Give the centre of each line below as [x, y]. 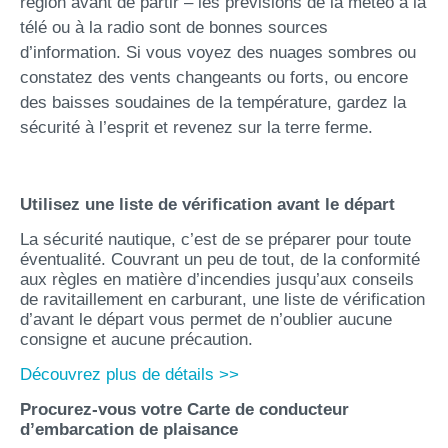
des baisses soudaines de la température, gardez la [213, 102]
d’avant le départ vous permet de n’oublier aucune [206, 319]
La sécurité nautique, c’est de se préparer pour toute [215, 239]
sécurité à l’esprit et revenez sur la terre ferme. [196, 127]
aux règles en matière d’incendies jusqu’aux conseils [217, 279]
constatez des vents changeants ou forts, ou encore [214, 77]
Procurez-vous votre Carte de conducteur [184, 409]
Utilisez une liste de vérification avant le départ [207, 204]
